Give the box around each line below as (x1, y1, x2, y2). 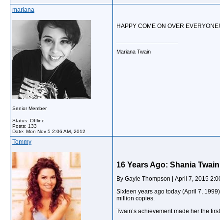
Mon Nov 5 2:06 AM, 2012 (26, 129, 85, 134)
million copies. (116, 195, 155, 202)
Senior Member (12, 106, 47, 111)
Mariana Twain (116, 48, 151, 55)
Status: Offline (12, 118, 45, 123)
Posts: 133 (12, 123, 37, 129)
